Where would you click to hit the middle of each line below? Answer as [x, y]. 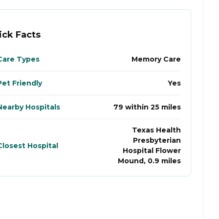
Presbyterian [157, 141]
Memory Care [156, 59]
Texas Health [156, 130]
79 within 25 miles [147, 107]
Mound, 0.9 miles [149, 161]
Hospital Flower [152, 151]
